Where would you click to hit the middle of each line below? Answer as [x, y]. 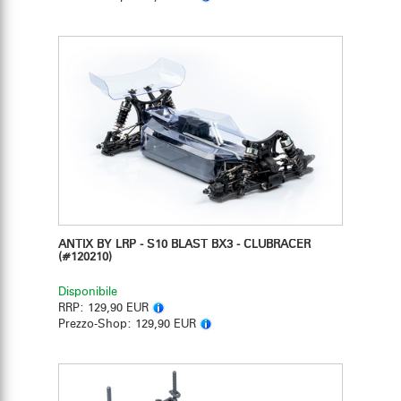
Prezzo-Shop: [97, 325]
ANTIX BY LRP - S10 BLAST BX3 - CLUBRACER [184, 245]
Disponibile [88, 293]
